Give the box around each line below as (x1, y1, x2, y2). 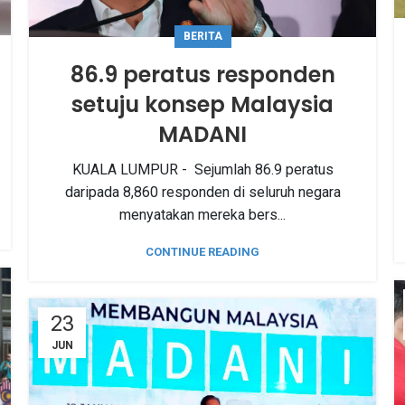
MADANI (158, 118, 247, 149)
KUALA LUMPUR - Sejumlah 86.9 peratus (71, 160, 334, 178)
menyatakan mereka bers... (119, 205, 286, 223)
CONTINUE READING (146, 244, 259, 259)
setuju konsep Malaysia (71, 89, 334, 119)
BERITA (183, 29, 222, 42)
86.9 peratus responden (70, 59, 335, 89)
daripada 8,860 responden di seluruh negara (64, 183, 341, 201)
